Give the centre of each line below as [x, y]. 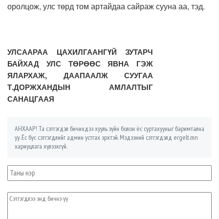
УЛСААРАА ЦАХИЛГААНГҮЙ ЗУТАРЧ [80, 52]
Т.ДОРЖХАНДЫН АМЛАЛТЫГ [80, 87]
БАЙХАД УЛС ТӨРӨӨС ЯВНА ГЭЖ [80, 63]
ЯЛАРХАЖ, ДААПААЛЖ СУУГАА [80, 75]
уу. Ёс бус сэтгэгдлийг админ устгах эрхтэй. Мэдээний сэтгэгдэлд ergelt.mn [106, 137]
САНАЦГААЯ [31, 99]
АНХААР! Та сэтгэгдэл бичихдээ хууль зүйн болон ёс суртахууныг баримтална [109, 128]
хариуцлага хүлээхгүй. [41, 146]
